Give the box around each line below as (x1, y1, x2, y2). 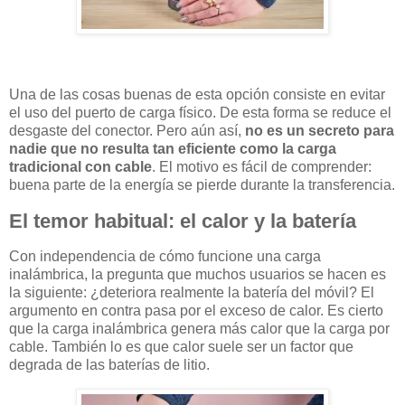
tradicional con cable (9, 158, 152, 174)
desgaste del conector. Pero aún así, (9, 122, 245, 138)
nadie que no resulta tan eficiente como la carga (9, 140, 336, 156)
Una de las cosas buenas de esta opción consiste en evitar (9, 86, 385, 102)
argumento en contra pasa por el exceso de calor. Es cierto (9, 303, 383, 319)
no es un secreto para (245, 122, 394, 138)
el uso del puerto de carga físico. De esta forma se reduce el (9, 104, 391, 120)
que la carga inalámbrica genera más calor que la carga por (9, 321, 390, 337)
